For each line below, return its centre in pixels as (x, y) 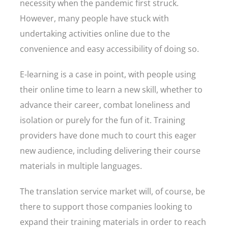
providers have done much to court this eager (108, 135)
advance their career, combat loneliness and (105, 105)
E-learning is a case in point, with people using (108, 74)
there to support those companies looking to (106, 207)
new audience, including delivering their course (110, 151)
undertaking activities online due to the (95, 34)
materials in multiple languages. (82, 166)
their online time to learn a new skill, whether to (111, 90)
